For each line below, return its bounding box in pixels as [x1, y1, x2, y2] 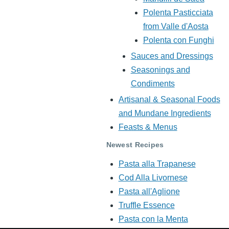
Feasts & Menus [118, 123, 177, 132]
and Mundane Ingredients [118, 109, 211, 118]
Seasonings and [130, 65, 190, 75]
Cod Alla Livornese [118, 173, 188, 182]
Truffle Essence [118, 201, 175, 210]
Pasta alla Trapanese [118, 159, 196, 169]
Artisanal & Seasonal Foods [118, 95, 220, 104]
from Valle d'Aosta [143, 22, 209, 31]
